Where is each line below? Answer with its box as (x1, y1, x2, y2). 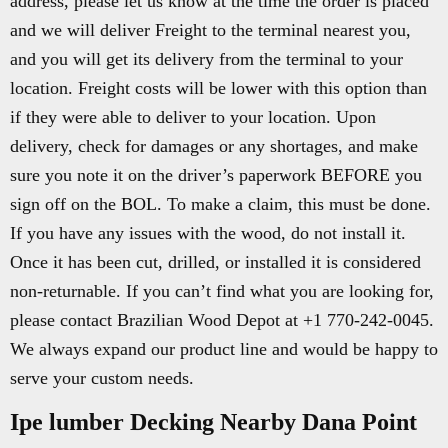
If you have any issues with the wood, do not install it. (10, 223, 406, 243)
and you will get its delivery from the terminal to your (10, 49, 403, 69)
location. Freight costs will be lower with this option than (10, 78, 427, 98)
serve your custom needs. (10, 368, 194, 388)
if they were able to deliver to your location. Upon (10, 107, 376, 127)
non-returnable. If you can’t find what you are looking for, (10, 281, 434, 301)
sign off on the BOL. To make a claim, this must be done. (10, 194, 431, 214)
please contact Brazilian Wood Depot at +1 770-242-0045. (10, 310, 434, 330)
